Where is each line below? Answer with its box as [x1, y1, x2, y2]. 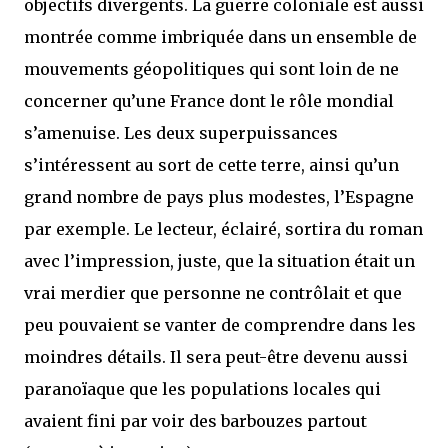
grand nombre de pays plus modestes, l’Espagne [24, 187, 414, 207]
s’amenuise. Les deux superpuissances [24, 123, 338, 143]
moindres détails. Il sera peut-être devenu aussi [24, 347, 408, 367]
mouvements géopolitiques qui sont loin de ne [24, 59, 399, 79]
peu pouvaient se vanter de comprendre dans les [24, 315, 416, 335]
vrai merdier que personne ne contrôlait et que [24, 283, 402, 303]
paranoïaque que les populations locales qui [24, 379, 381, 399]
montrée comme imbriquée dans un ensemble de [24, 27, 417, 47]
